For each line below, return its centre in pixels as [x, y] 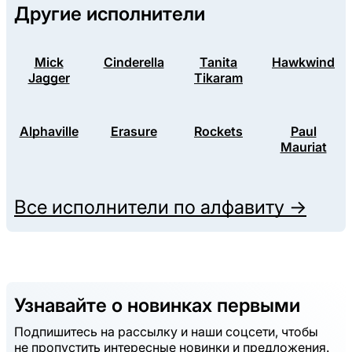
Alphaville [49, 132]
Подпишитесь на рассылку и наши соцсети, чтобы [166, 331]
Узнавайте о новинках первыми [157, 306]
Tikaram [218, 78]
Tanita [218, 62]
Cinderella [134, 62]
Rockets [218, 132]
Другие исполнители [110, 14]
